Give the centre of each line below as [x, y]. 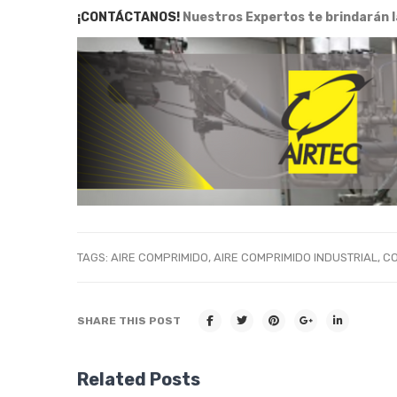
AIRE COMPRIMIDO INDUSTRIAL [296, 257]
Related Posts [139, 379]
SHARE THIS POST [129, 321]
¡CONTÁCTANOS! [130, 17]
